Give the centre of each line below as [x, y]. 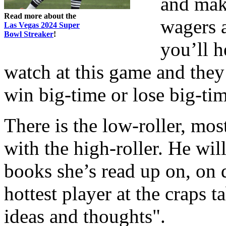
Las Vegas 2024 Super [42, 25]
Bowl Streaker [29, 34]
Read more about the [40, 16]
